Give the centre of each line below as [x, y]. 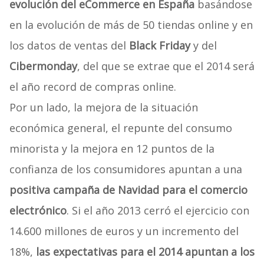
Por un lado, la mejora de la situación [103, 108]
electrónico [38, 211]
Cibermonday [43, 66]
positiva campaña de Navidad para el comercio [128, 190]
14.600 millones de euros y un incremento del [124, 231]
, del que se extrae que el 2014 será [166, 66]
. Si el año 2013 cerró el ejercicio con [158, 211]
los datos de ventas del [69, 46]
